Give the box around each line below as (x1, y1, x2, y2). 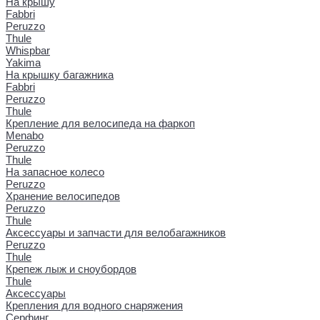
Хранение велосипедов (6, 189, 120, 202)
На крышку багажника (6, 68, 114, 81)
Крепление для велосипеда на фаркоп (6, 116, 195, 129)
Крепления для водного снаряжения (6, 299, 183, 311)
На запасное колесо (6, 165, 104, 178)
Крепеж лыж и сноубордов (6, 262, 136, 275)
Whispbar (6, 44, 50, 56)
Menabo (6, 129, 44, 141)
